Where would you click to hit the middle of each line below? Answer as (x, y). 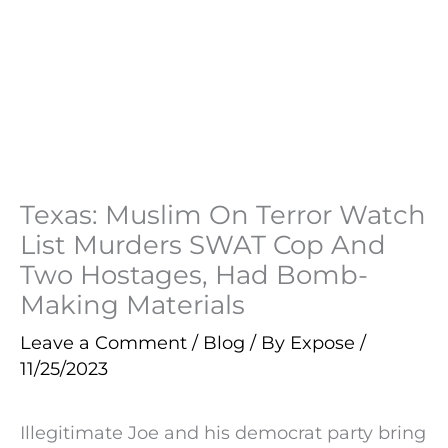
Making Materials (132, 304)
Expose (325, 342)
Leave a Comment (103, 342)
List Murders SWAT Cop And (203, 244)
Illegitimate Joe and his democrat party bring (223, 433)
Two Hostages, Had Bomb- (194, 274)
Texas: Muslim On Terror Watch (223, 214)
